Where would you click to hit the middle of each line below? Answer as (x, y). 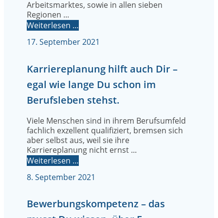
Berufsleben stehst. (73, 100)
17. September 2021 (63, 42)
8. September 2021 (61, 177)
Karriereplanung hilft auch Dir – (102, 69)
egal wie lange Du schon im (91, 84)
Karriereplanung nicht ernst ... (82, 150)
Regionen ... (48, 15)
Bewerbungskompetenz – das (96, 204)
